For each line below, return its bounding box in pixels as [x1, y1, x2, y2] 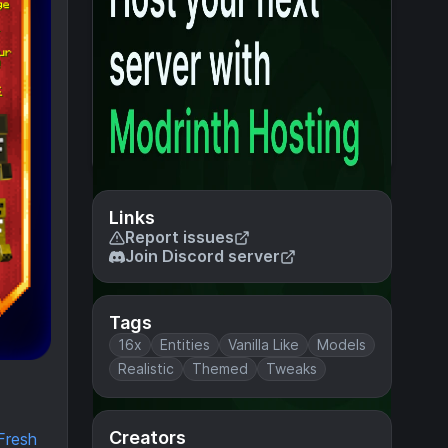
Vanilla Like [228, 336, 299, 353]
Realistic [118, 360, 174, 377]
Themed [192, 360, 248, 377]
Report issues [125, 227, 234, 247]
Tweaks [266, 360, 317, 377]
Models [317, 336, 366, 353]
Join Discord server [125, 246, 280, 266]
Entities [160, 336, 210, 353]
